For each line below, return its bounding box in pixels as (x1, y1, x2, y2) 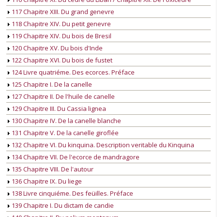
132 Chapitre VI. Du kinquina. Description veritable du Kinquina (10, 140, 194, 150)
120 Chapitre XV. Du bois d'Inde (10, 44, 103, 53)
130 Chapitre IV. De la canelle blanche (10, 116, 121, 125)
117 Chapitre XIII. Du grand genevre (10, 7, 114, 16)
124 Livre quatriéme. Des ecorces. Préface (10, 68, 135, 77)
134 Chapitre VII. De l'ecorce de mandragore (10, 153, 139, 162)
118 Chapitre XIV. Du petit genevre (10, 19, 111, 29)
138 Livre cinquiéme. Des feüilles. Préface (10, 189, 133, 198)
